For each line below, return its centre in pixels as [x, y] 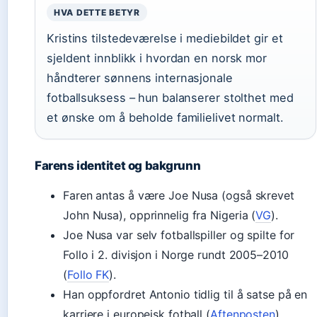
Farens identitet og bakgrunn [118, 166]
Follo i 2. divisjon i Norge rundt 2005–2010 [176, 255]
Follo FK [88, 275]
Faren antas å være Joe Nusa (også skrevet [179, 195]
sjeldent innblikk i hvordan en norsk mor [157, 58]
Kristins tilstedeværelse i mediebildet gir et [165, 38]
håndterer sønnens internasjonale [140, 78]
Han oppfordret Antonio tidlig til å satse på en [185, 294]
